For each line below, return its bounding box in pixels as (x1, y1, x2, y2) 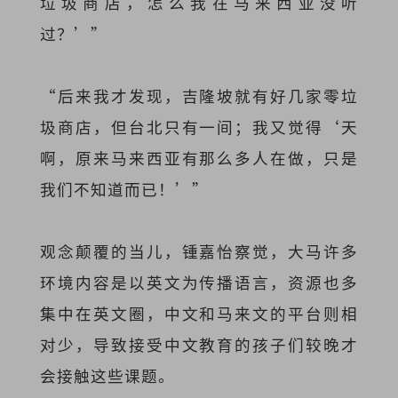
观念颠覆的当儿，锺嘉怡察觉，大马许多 (39, 240, 359, 263)
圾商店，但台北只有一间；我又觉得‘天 (39, 115, 359, 139)
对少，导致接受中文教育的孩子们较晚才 (39, 333, 359, 356)
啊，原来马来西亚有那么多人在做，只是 (39, 147, 359, 170)
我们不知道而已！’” (39, 178, 209, 201)
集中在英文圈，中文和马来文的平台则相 (39, 302, 359, 325)
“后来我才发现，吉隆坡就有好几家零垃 (39, 84, 359, 107)
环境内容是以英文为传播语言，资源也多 (39, 271, 359, 294)
